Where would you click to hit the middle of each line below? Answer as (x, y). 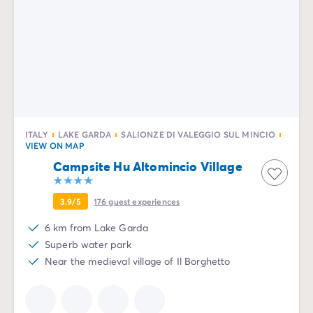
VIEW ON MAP (55, 145)
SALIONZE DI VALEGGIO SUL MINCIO (198, 134)
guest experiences (144, 201)
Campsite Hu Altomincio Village (148, 166)
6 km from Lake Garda (97, 227)
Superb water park (88, 244)
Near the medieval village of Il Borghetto (138, 261)
